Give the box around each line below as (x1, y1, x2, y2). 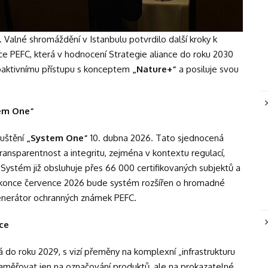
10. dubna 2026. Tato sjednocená (88, 132, 224, 144)
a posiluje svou (176, 63, 239, 75)
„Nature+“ (132, 63, 176, 75)
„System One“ (26, 132, 88, 144)
